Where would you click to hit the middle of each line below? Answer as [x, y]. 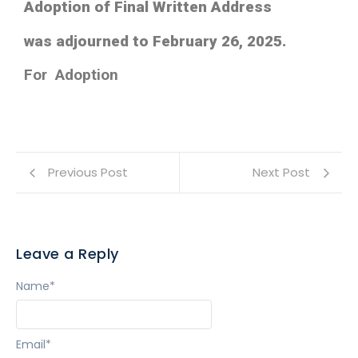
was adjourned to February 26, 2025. [155, 41]
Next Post [281, 173]
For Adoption [73, 75]
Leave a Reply [68, 254]
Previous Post [88, 173]
